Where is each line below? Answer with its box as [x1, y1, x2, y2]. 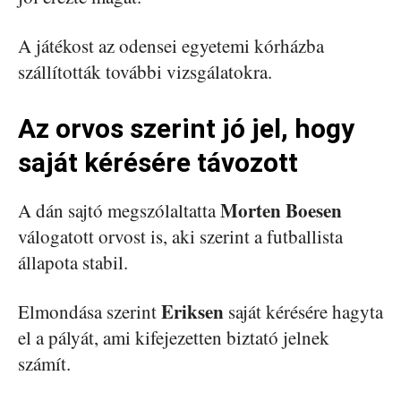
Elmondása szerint [18, 299, 161, 324]
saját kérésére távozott [18, 147, 298, 178]
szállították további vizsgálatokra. [18, 59, 272, 84]
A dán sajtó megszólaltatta [18, 198, 220, 223]
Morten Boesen [220, 197, 342, 224]
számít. [18, 351, 71, 376]
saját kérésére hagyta [224, 299, 383, 324]
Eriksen [161, 298, 224, 325]
